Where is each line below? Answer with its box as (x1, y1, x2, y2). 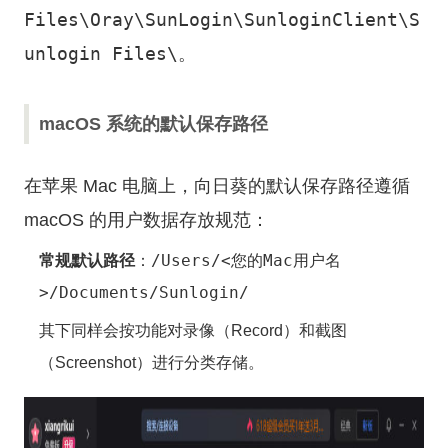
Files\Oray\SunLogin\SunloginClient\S (24, 9, 420, 30)
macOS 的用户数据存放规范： (24, 210, 269, 230)
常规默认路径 (39, 252, 135, 269)
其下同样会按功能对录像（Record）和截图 (39, 322, 347, 339)
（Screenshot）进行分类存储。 (39, 354, 264, 371)
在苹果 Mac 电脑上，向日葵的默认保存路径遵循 (24, 176, 410, 196)
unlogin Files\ (24, 43, 178, 64)
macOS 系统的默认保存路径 (39, 114, 268, 134)
